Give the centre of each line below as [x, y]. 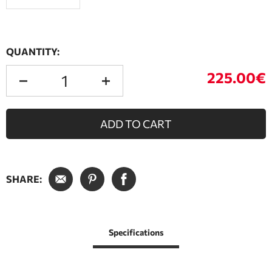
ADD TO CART [136, 124]
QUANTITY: [33, 51]
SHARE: [24, 178]
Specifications [136, 232]
